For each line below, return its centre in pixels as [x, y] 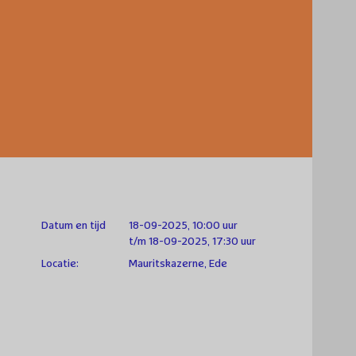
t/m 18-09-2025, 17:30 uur [193, 241]
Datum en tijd [74, 225]
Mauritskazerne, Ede [178, 263]
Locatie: [60, 263]
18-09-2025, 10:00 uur [184, 225]
